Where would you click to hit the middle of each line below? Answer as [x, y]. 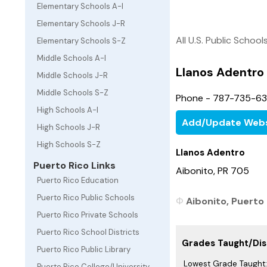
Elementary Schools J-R [81, 24]
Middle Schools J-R [72, 75]
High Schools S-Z [69, 145]
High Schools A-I [68, 110]
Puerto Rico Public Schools [86, 198]
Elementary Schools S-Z [81, 41]
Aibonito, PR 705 [212, 170]
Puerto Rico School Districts [88, 232]
